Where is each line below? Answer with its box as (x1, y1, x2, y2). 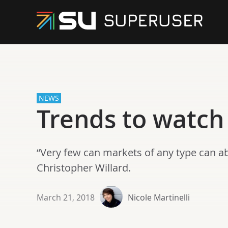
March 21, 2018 (37, 192, 95, 203)
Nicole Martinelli (128, 192, 190, 203)
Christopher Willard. (37, 161, 131, 175)
